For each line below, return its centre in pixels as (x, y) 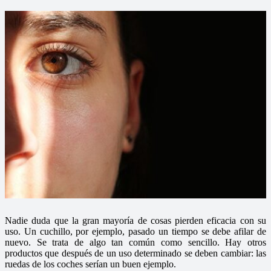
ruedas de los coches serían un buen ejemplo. (90, 264)
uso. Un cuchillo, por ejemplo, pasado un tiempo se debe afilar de (135, 232)
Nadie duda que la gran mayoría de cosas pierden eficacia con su (135, 221)
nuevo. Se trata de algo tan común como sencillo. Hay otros (135, 243)
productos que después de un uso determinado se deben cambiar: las (135, 253)
